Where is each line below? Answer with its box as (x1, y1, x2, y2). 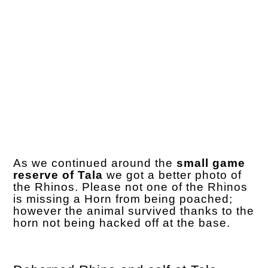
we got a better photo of (103, 168, 242, 181)
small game (176, 156, 246, 169)
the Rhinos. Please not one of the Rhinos (13, 180, 248, 193)
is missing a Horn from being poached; (13, 192, 233, 205)
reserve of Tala (13, 168, 103, 181)
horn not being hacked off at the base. (13, 216, 231, 229)
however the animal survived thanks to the (13, 204, 255, 217)
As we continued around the (13, 156, 177, 169)
